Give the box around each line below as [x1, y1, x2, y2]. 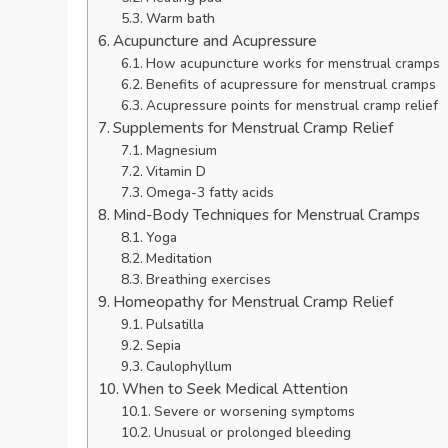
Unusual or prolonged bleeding [153, 422, 351, 442]
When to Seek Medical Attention [122, 378, 349, 399]
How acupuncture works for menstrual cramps [145, 53, 440, 73]
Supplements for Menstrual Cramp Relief [113, 117, 394, 138]
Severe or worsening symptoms [153, 401, 355, 421]
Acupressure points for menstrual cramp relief [145, 95, 438, 115]
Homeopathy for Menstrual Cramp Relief [113, 291, 394, 312]
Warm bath [145, 8, 215, 28]
